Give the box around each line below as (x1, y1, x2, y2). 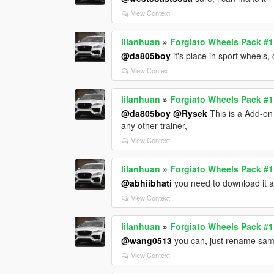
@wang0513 (121, 234, 172, 247)
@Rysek (173, 107, 208, 120)
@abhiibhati (121, 177, 172, 190)
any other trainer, (121, 119, 188, 132)
